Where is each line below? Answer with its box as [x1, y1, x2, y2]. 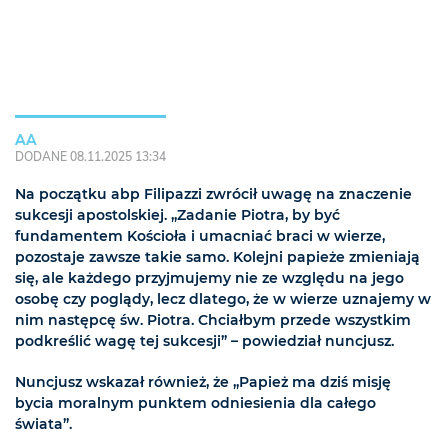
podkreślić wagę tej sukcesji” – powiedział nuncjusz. [15, 331, 394, 350]
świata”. [15, 414, 72, 433]
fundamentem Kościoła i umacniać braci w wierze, [15, 226, 385, 245]
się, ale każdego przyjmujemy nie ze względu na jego [15, 268, 404, 287]
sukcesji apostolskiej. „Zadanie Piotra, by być [15, 205, 340, 224]
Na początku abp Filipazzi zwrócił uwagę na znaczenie [15, 184, 412, 203]
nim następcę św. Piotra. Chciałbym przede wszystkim [15, 310, 411, 329]
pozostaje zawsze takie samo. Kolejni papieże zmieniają [15, 247, 420, 266]
